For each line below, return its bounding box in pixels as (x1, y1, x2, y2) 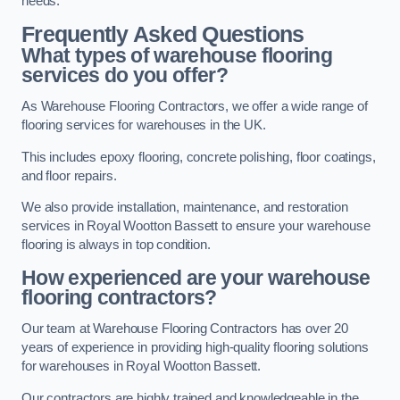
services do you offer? (21, 62, 228, 87)
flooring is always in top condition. (21, 237, 211, 253)
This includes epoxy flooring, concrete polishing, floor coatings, (21, 149, 376, 164)
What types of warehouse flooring (21, 43, 333, 67)
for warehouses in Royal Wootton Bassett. (21, 359, 262, 374)
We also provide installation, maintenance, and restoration (21, 200, 348, 215)
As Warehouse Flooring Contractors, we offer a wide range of (21, 99, 368, 114)
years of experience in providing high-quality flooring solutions (21, 340, 369, 355)
